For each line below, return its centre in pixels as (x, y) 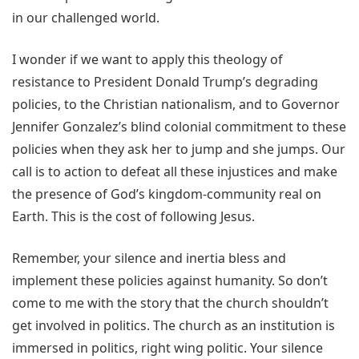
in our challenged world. (87, 18)
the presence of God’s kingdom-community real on (167, 194)
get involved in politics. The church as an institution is (173, 326)
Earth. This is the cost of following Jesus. (133, 217)
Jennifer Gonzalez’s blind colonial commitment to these (179, 127)
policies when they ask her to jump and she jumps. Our (179, 149)
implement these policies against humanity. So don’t (170, 281)
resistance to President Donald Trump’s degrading (165, 82)
